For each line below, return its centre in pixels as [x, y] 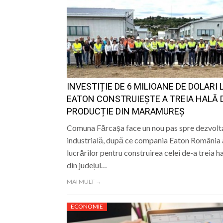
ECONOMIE [87, 207]
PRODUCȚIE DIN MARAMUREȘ [125, 111]
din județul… [87, 165]
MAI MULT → [84, 182]
